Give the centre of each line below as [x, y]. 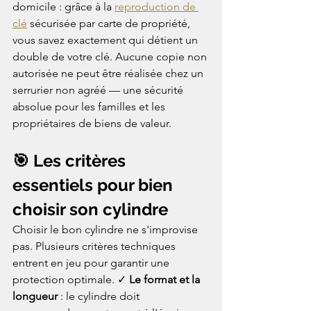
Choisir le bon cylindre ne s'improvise [107, 229]
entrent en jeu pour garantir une [92, 262]
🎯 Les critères [71, 160]
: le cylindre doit [100, 296]
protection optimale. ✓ [71, 279]
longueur [35, 296]
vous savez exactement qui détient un [107, 40]
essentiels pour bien [95, 185]
